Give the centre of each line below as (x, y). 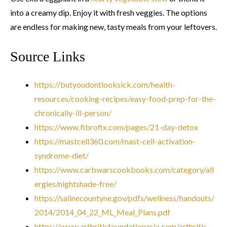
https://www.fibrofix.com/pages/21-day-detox (116, 127)
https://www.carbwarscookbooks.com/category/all (124, 170)
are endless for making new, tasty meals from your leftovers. (113, 27)
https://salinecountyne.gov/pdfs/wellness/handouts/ (124, 198)
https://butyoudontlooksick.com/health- (105, 85)
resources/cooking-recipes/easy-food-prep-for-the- (125, 99)
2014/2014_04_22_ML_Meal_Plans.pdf (102, 212)
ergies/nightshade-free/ (75, 184)
